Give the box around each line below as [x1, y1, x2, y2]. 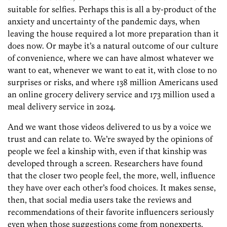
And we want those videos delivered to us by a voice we [8, 121, 211, 132]
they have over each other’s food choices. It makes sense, [8, 182, 216, 193]
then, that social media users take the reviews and [8, 194, 192, 205]
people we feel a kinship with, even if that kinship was [8, 145, 207, 156]
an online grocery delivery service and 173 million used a [8, 89, 215, 99]
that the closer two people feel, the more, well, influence [8, 170, 215, 180]
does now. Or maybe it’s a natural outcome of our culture [8, 40, 218, 51]
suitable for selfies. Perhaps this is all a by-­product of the [8, 4, 216, 14]
